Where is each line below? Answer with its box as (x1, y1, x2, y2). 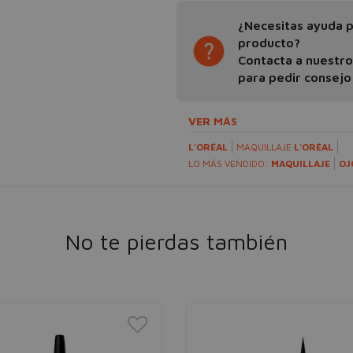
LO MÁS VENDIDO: (188, 158, 271, 169)
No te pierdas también (65, 229, 288, 255)
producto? (238, 35, 300, 50)
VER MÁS (188, 114, 237, 128)
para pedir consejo (238, 70, 351, 84)
